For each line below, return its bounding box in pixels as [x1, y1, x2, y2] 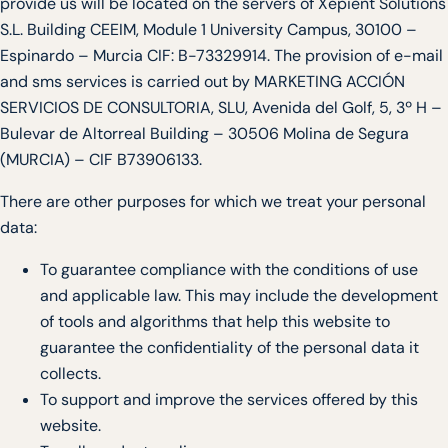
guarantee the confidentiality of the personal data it [40, 337, 419, 359]
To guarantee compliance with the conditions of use [40, 259, 418, 281]
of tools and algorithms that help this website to [40, 311, 390, 333]
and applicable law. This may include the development [40, 285, 438, 307]
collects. [40, 363, 101, 385]
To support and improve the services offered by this [40, 389, 418, 411]
